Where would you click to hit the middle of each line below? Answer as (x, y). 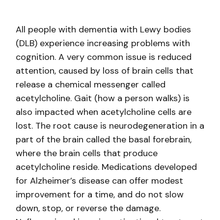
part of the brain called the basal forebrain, (104, 139)
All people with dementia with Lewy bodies (103, 29)
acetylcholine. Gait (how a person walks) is (103, 98)
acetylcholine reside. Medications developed (106, 167)
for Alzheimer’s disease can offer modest (99, 181)
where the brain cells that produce (87, 153)
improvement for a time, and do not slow (100, 194)
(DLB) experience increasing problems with (103, 43)
